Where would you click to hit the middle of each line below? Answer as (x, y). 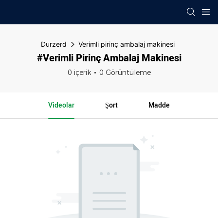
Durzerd (54, 44)
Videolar (62, 105)
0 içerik (79, 73)
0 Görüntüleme (125, 73)
